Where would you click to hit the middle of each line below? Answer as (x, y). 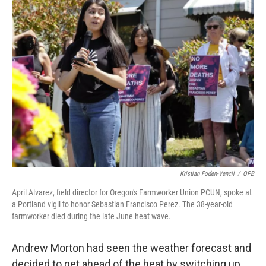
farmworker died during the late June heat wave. (91, 216)
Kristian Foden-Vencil (207, 174)
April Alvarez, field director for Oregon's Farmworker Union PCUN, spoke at (132, 192)
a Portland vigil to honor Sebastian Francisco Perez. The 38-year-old (122, 204)
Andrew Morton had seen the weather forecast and (132, 248)
